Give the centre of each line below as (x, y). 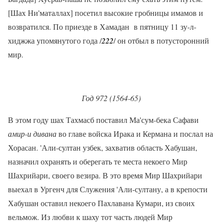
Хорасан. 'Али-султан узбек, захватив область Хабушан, (103, 147)
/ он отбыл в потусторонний (161, 40)
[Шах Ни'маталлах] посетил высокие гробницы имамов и (106, 13)
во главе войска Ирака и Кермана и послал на (135, 134)
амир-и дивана (32, 134)
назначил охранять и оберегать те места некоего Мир (98, 161)
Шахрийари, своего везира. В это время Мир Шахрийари (105, 175)
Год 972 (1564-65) (111, 98)
